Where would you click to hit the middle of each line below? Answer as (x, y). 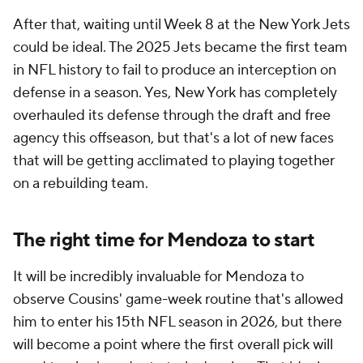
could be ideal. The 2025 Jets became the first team (180, 47)
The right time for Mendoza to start (164, 240)
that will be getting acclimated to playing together (174, 161)
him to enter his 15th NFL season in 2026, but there (177, 322)
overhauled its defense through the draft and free (172, 115)
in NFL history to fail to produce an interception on (175, 70)
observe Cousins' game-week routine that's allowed (178, 299)
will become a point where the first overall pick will (173, 345)
